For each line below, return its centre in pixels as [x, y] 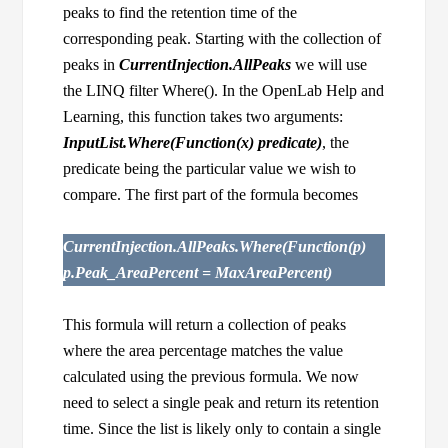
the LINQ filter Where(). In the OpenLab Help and [224, 91]
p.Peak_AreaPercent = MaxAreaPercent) [198, 273]
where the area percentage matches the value [203, 351]
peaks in [91, 65]
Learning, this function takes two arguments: [203, 117]
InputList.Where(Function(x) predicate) [193, 143]
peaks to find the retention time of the [180, 13]
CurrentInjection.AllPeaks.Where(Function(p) [215, 247]
